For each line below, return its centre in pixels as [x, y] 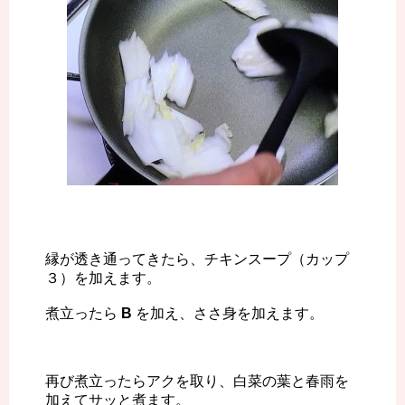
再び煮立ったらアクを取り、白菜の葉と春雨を [197, 381]
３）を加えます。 [103, 278]
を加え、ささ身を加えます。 [228, 314]
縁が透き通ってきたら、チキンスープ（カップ [197, 259]
